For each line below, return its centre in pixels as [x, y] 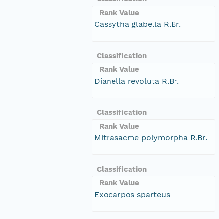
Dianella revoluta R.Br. [137, 81]
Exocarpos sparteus [132, 194]
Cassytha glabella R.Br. [138, 24]
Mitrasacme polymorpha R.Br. [151, 137]
